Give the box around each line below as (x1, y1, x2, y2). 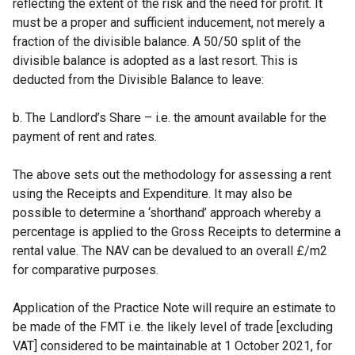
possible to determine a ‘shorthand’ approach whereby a (13, 205, 321, 220)
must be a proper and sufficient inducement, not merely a (13, 15, 325, 30)
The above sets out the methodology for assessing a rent (13, 167, 331, 182)
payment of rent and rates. (13, 129, 157, 144)
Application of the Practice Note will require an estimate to (13, 300, 336, 315)
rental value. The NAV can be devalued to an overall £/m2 (13, 243, 327, 258)
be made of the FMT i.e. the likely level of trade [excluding (13, 319, 333, 334)
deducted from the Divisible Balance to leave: (13, 72, 264, 87)
